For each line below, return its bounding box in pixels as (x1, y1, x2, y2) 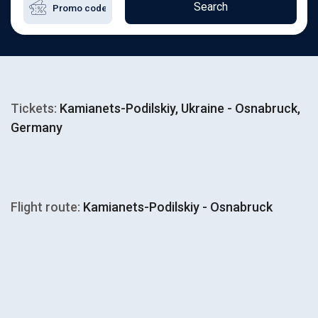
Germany (11, 120, 62, 135)
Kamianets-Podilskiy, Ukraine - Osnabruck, (57, 101, 300, 116)
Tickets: (11, 101, 57, 116)
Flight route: (11, 199, 80, 214)
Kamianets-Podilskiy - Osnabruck (80, 199, 273, 214)
